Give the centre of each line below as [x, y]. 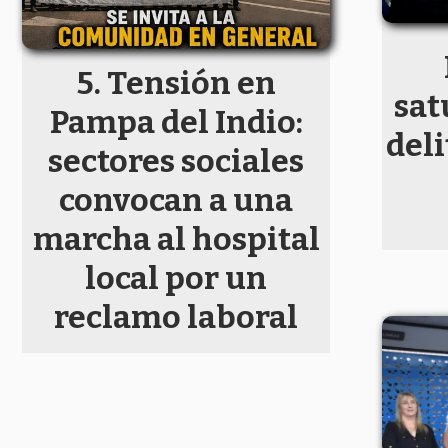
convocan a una [176, 200]
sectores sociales [176, 161]
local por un [176, 278]
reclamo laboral [176, 317]
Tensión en [191, 83]
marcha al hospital [176, 239]
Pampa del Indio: [176, 122]
